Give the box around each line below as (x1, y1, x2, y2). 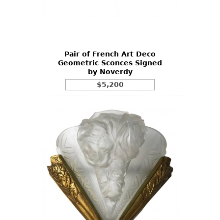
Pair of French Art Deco (64, 50, 156, 58)
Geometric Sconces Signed (58, 58, 162, 67)
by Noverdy (87, 67, 133, 76)
